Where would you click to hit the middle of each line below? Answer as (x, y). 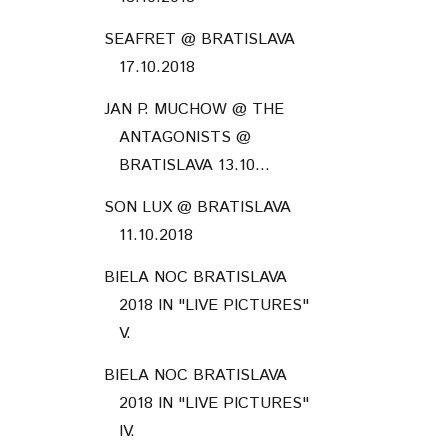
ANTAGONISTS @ (184, 137)
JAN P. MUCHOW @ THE (193, 109)
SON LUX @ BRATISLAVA (197, 207)
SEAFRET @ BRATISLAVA (199, 39)
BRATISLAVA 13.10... (194, 165)
